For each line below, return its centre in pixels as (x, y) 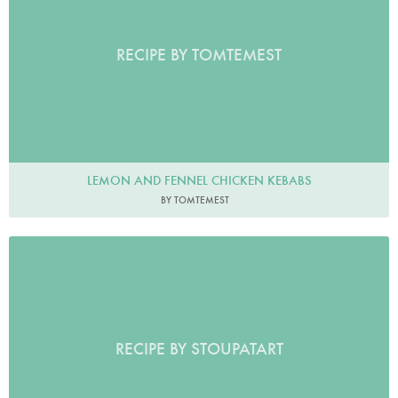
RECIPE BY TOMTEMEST (199, 54)
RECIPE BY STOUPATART (199, 349)
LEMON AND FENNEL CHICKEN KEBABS (199, 181)
